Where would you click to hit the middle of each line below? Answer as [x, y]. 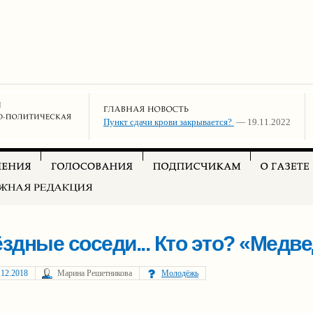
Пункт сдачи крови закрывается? [169, 122]
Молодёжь [180, 273]
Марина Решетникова [95, 273]
